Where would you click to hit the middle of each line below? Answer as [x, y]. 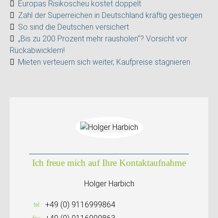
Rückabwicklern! [37, 50]
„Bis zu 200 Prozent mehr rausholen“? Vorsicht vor [103, 39]
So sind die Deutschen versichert [73, 27]
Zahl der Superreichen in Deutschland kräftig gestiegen [110, 15]
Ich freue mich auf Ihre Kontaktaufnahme [109, 163]
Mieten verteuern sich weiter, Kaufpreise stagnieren [104, 62]
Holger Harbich [109, 183]
